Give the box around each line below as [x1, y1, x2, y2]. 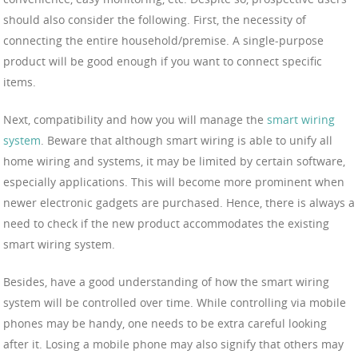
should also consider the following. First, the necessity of [3, 12, 306, 28]
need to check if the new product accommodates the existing [3, 216, 329, 232]
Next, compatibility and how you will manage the [3, 112, 267, 128]
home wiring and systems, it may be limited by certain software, [3, 153, 345, 169]
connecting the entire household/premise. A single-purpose [3, 33, 324, 49]
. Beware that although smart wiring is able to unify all [41, 133, 332, 149]
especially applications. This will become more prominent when [3, 174, 344, 190]
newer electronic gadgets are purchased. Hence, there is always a [3, 195, 355, 211]
